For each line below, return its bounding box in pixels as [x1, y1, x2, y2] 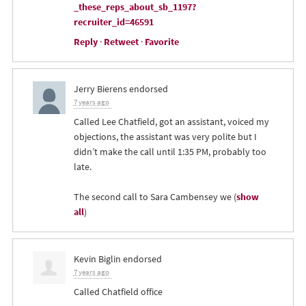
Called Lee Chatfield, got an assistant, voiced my [73, 115, 269, 129]
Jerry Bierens [73, 82, 127, 96]
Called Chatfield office [73, 285, 163, 299]
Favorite [144, 35, 179, 49]
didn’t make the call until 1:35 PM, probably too [73, 145, 266, 159]
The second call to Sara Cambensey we [73, 190, 232, 204]
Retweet [103, 35, 139, 49]
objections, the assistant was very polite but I [73, 130, 257, 144]
